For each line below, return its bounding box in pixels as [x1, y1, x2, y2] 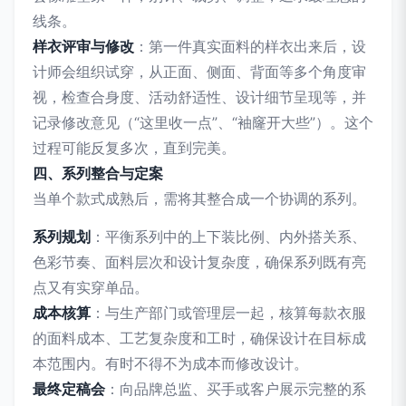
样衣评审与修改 [33, 37, 134, 55]
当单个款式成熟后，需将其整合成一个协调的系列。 [33, 189, 366, 208]
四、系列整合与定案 [33, 164, 163, 182]
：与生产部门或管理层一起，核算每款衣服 [91, 304, 366, 322]
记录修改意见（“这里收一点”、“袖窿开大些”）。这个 [33, 113, 373, 131]
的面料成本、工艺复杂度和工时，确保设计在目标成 [33, 329, 366, 347]
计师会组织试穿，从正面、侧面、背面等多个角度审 [33, 63, 366, 81]
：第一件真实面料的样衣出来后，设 [134, 37, 366, 55]
